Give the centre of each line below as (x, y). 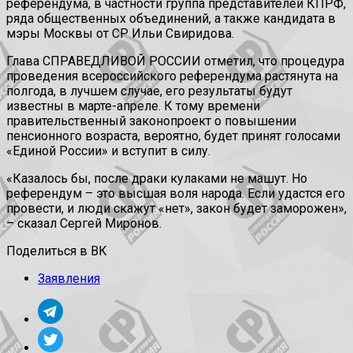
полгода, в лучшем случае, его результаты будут (149, 91)
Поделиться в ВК (57, 251)
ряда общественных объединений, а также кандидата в (171, 19)
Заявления (69, 279)
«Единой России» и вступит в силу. (108, 151)
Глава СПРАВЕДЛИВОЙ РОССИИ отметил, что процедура (175, 61)
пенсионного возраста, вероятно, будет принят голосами (173, 136)
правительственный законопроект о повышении (151, 121)
